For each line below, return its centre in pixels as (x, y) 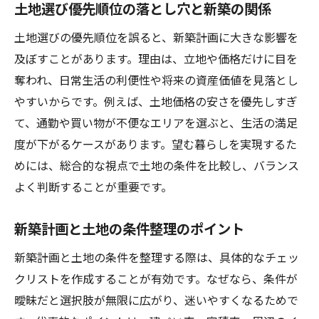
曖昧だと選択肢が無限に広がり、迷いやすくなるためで (156, 300)
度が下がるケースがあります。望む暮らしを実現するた (156, 144)
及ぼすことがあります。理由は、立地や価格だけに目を (156, 58)
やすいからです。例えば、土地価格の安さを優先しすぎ (156, 101)
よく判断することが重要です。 (93, 187)
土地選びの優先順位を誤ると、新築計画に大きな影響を (156, 37)
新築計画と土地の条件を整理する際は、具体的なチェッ (157, 257)
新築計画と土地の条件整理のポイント (129, 229)
